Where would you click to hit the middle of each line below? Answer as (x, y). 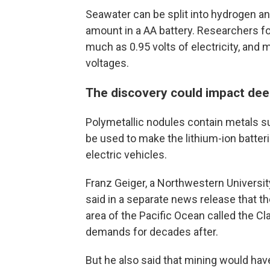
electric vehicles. (126, 155)
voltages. (107, 63)
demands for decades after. (152, 232)
